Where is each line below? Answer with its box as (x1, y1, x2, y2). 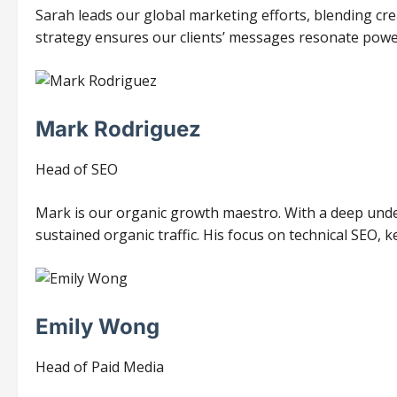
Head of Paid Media (35, 356, 164, 377)
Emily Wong (35, 313, 160, 339)
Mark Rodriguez (35, 115, 201, 142)
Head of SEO (35, 159, 118, 179)
